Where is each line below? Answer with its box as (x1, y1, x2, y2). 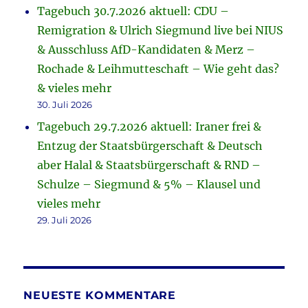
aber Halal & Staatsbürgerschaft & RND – (37, 158, 261, 173)
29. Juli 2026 (37, 214, 92, 226)
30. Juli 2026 (37, 99, 93, 111)
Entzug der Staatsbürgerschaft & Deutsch (37, 139, 263, 153)
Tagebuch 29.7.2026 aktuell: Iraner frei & (37, 120, 262, 134)
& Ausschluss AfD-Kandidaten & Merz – (37, 43, 256, 57)
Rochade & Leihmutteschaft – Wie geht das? (37, 62, 280, 76)
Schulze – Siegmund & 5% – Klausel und (37, 177, 261, 192)
